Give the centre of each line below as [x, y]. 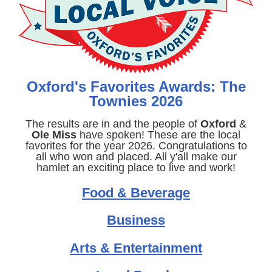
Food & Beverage [136, 193]
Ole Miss [54, 135]
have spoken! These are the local [158, 135]
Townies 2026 [136, 101]
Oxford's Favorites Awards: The [136, 87]
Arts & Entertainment [136, 248]
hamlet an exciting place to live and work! [136, 168]
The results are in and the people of [113, 124]
